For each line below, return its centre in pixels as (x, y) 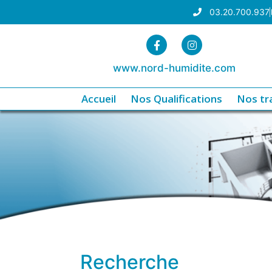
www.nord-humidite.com (174, 68)
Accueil (99, 98)
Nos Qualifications (176, 98)
